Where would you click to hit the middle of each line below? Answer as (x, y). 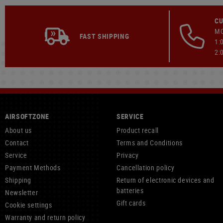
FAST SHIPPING (104, 36)
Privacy (128, 155)
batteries (130, 190)
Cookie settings (29, 205)
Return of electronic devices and (166, 180)
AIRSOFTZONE (27, 116)
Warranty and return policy (45, 217)
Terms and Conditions (150, 143)
